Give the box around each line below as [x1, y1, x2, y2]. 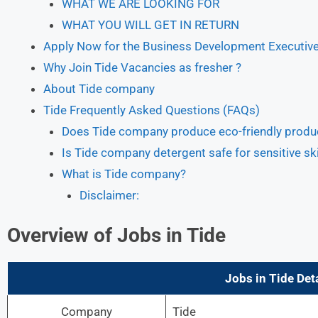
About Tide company [43, 81, 155, 96]
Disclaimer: [79, 187, 139, 202]
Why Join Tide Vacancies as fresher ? [43, 60, 241, 75]
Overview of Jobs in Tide [7, 224, 226, 247]
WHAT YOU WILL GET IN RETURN [61, 17, 239, 32]
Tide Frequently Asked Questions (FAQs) [43, 102, 260, 117]
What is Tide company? [61, 166, 186, 181]
